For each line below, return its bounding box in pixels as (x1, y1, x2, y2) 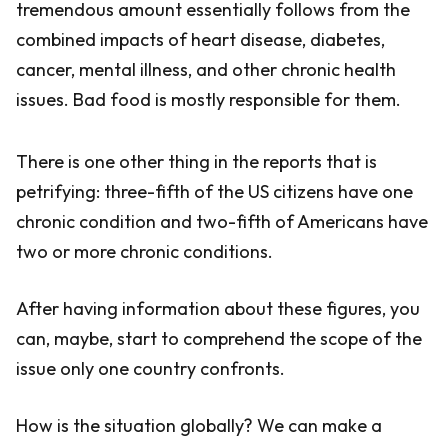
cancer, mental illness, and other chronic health (16, 58, 396, 81)
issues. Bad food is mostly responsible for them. (16, 88, 401, 111)
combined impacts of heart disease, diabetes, (16, 28, 385, 51)
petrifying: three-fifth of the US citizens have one (16, 180, 413, 203)
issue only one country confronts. (16, 357, 285, 380)
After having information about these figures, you (16, 297, 420, 320)
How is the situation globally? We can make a (16, 414, 382, 437)
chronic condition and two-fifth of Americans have (16, 210, 428, 233)
